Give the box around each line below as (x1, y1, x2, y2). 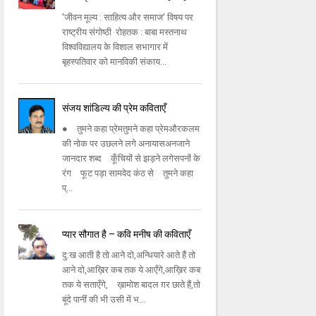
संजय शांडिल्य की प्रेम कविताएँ (62, 102, 166, 114)
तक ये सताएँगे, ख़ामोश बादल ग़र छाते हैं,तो (62, 279, 201, 291)
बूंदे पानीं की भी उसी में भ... (62, 294, 146, 305)
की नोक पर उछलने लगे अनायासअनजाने (62, 138, 190, 150)
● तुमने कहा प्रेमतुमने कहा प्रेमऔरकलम (62, 123, 200, 135)
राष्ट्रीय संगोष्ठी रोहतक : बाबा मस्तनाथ (62, 27, 188, 38)
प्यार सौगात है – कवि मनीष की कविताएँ (62, 229, 191, 241)
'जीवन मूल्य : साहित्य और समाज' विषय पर (62, 12, 194, 23)
